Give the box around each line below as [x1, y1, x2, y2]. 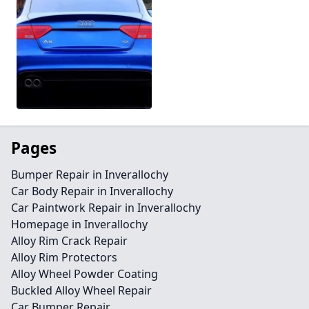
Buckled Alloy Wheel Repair [11, 283, 152, 299]
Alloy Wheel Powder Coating [11, 266, 158, 282]
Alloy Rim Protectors [11, 250, 117, 266]
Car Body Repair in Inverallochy [11, 183, 173, 199]
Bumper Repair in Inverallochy [11, 167, 168, 183]
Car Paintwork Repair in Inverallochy [11, 200, 201, 216]
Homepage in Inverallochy [11, 217, 148, 232]
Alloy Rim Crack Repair [11, 233, 128, 249]
